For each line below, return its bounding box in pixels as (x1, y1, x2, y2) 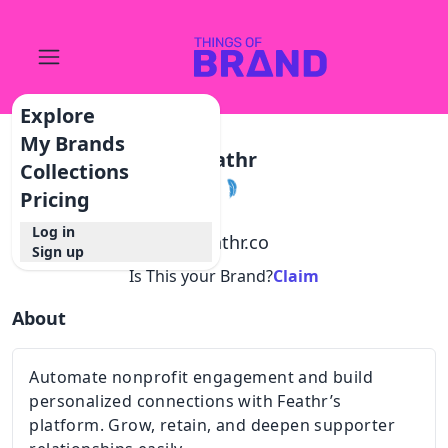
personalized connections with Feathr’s (29, 390, 342, 412)
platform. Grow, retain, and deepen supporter (29, 414, 396, 436)
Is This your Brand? (129, 265, 273, 287)
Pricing (20, 186, 91, 213)
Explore (20, 102, 96, 129)
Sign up (32, 242, 85, 261)
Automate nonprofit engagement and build (29, 366, 374, 388)
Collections (20, 158, 130, 185)
